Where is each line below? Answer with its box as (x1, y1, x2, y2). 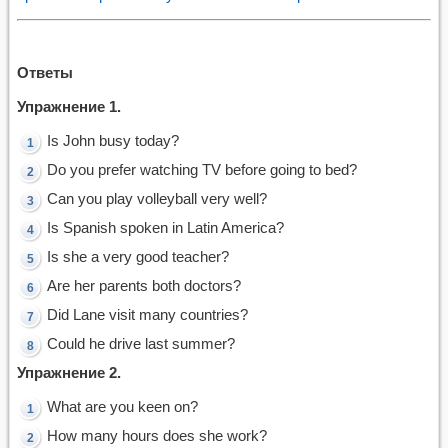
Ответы (17, 63, 73, 81)
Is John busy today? (47, 131, 179, 149)
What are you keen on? (47, 397, 198, 415)
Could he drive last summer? (47, 334, 235, 352)
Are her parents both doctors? (47, 276, 241, 294)
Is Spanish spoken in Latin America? (47, 218, 284, 236)
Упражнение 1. (17, 97, 121, 115)
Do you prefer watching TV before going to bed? (47, 160, 357, 178)
